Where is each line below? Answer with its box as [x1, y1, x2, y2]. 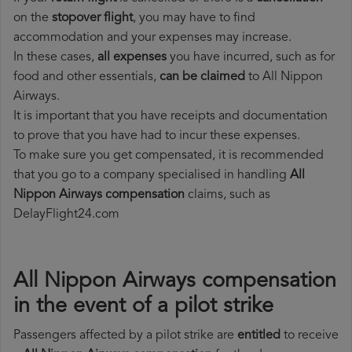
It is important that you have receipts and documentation [13, 110, 328, 123]
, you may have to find [133, 12, 255, 25]
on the [13, 12, 52, 25]
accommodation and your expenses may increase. [13, 31, 291, 45]
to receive [280, 329, 339, 343]
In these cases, [13, 51, 97, 64]
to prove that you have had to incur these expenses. [13, 130, 300, 143]
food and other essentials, [13, 71, 159, 84]
